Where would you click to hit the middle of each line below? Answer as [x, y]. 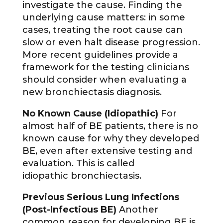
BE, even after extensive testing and [107, 151]
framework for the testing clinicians [106, 67]
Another [137, 210]
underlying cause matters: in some [104, 18]
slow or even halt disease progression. [111, 43]
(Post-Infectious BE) [69, 210]
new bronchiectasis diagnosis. [92, 92]
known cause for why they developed [111, 139]
